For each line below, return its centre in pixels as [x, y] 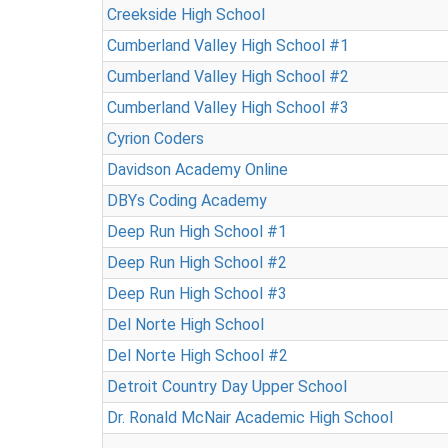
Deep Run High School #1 [197, 231]
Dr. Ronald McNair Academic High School [250, 417]
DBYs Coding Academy [187, 200]
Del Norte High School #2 [197, 355]
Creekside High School [186, 14]
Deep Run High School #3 [197, 293]
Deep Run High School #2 [197, 262]
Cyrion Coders [155, 138]
